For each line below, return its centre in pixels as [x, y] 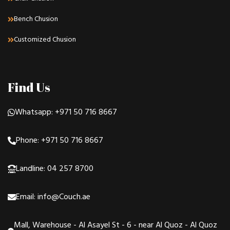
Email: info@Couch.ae [53, 197]
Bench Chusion [36, 19]
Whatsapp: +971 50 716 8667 [66, 112]
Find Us [29, 87]
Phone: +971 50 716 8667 [60, 140]
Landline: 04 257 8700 [55, 169]
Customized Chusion [45, 40]
